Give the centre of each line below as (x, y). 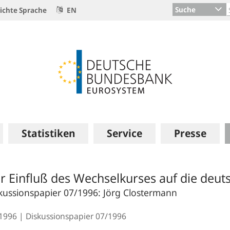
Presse (190, 133)
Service (124, 133)
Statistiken (48, 133)
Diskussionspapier (61, 216)
